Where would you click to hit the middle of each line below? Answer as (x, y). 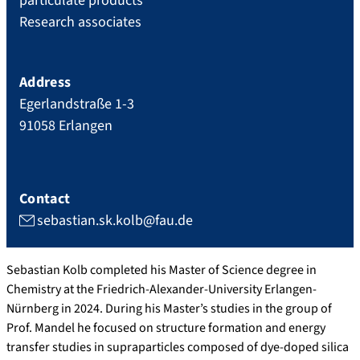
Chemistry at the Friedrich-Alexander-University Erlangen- (162, 289)
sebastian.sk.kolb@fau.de (115, 220)
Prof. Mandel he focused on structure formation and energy (166, 327)
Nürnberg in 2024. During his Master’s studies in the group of (169, 308)
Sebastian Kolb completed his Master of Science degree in (162, 270)
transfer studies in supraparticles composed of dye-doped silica (178, 347)
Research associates (80, 22)
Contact (45, 198)
